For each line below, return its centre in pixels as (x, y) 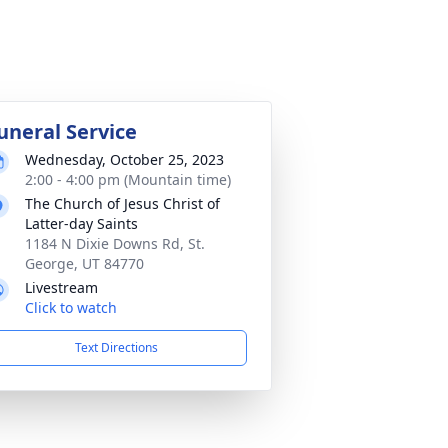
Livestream (61, 287)
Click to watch (71, 307)
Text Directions (116, 347)
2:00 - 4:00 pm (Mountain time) (128, 179)
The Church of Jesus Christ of (122, 203)
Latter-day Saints (81, 223)
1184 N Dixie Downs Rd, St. (115, 243)
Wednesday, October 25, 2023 (124, 159)
